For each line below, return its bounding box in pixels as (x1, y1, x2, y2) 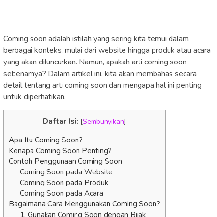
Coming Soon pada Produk (19, 177, 108, 187)
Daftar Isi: (43, 116, 78, 127)
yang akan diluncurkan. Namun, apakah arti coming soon (3, 57, 186, 68)
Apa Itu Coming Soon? (9, 135, 83, 145)
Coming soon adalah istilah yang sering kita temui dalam (3, 33, 189, 45)
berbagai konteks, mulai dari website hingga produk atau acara (3, 45, 211, 56)
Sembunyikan (83, 116, 124, 126)
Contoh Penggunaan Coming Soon (9, 156, 122, 166)
